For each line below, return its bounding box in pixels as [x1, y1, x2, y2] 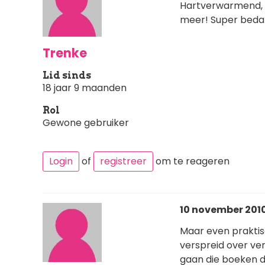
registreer [100, 154, 147, 168]
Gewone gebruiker [43, 115, 129, 130]
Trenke [43, 44, 87, 62]
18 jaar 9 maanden [43, 80, 127, 95]
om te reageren [153, 154, 230, 168]
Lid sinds [43, 69, 91, 81]
